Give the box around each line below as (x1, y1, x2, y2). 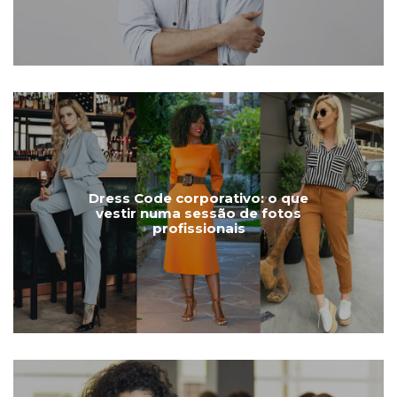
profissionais (152, 219, 245, 237)
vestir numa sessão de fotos (96, 204, 301, 222)
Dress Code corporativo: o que (89, 189, 308, 206)
